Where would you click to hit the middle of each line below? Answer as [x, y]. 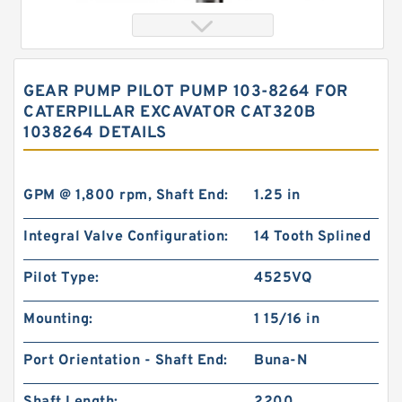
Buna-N [281, 361]
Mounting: [58, 319]
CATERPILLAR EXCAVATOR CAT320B [170, 113]
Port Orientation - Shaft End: [126, 361]
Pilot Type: [61, 278]
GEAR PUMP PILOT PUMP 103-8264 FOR [186, 92]
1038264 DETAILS [95, 133]
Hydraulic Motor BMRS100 [146, 256]
